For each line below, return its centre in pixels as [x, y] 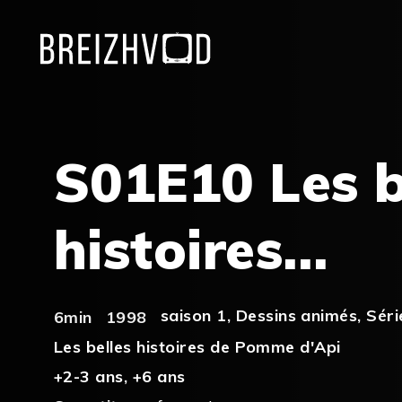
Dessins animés [297, 315]
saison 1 [193, 315]
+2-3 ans [89, 376]
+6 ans [159, 376]
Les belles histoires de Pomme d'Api [197, 346]
